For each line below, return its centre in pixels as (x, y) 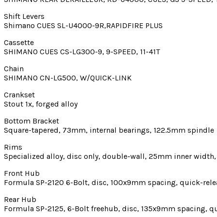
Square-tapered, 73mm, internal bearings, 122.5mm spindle (109, 130)
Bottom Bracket (31, 121)
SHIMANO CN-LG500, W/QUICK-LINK (68, 77)
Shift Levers (24, 16)
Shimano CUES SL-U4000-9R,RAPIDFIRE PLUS (83, 25)
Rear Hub (20, 199)
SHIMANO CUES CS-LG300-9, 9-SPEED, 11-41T (82, 51)
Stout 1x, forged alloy (41, 104)
